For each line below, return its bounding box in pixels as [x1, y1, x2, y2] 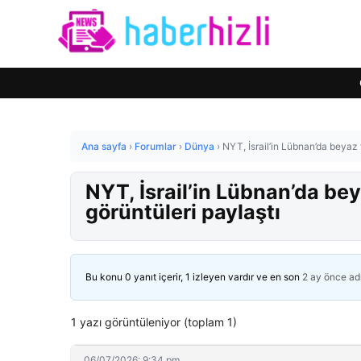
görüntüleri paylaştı [85, 200, 280, 224]
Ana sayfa [81, 140, 127, 152]
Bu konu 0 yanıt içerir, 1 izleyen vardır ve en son [85, 271, 302, 283]
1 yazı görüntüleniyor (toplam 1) [71, 315, 237, 329]
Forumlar [135, 140, 176, 152]
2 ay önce [302, 271, 346, 283]
